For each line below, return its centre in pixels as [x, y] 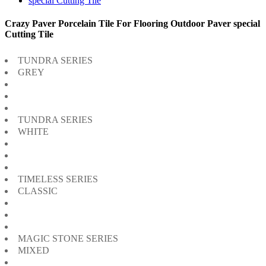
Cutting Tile [29, 34]
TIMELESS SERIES [58, 179]
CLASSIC [38, 191]
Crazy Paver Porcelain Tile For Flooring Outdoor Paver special [132, 24]
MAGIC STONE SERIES [68, 238]
